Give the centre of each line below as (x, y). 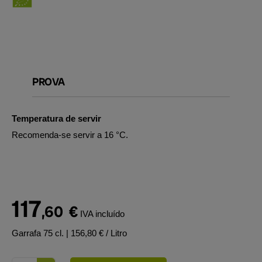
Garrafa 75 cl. (39, 233)
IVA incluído (102, 214)
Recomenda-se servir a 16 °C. (70, 135)
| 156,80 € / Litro (96, 233)
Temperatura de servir (56, 118)
